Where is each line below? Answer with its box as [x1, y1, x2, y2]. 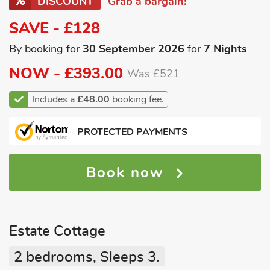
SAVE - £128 [9, 18, 100, 39]
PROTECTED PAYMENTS [77, 125, 187, 139]
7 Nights [204, 42, 247, 56]
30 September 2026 [83, 42, 184, 56]
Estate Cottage [9, 221, 105, 240]
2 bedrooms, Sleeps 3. [14, 247, 160, 266]
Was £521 [127, 66, 180, 81]
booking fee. [110, 93, 164, 106]
